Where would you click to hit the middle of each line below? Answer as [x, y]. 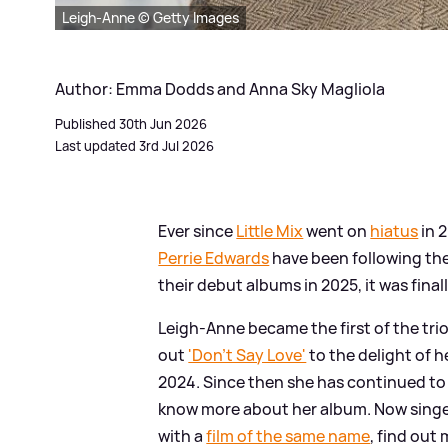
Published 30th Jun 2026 [131, 123]
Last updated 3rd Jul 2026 [134, 145]
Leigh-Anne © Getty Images [150, 17]
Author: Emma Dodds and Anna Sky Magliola [220, 88]
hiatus [394, 230]
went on [337, 230]
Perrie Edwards [214, 257]
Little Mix [270, 230]
